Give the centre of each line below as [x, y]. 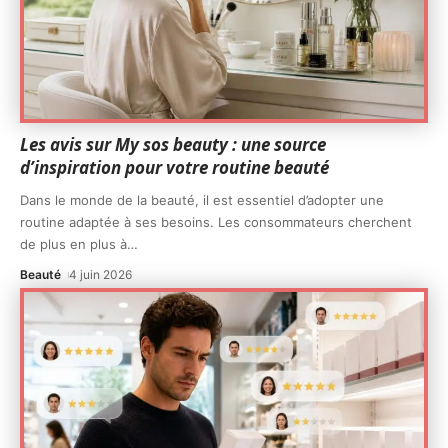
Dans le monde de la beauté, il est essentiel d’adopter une [202, 199]
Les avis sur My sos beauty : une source [173, 144]
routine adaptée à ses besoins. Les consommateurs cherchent [216, 221]
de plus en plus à [73, 243]
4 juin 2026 [101, 274]
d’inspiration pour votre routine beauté [174, 167]
